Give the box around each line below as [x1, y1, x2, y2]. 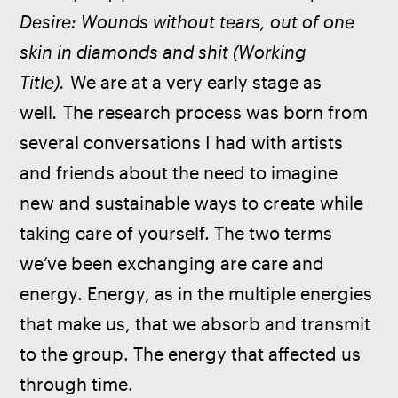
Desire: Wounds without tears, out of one [20, 12, 360, 33]
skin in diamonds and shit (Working [20, 42, 311, 63]
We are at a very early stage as [65, 72, 327, 93]
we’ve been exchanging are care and [20, 253, 330, 275]
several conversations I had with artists [20, 132, 348, 154]
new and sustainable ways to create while [20, 193, 369, 214]
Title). [20, 72, 66, 93]
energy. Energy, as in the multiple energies [20, 283, 378, 305]
